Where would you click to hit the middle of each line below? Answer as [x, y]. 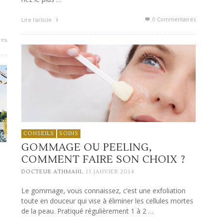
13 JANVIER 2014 [110, 172]
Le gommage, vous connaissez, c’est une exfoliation [103, 191]
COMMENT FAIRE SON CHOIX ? [103, 159]
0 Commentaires [173, 19]
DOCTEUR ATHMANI [52, 172]
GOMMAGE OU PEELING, [87, 147]
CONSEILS [39, 133]
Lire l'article [37, 20]
